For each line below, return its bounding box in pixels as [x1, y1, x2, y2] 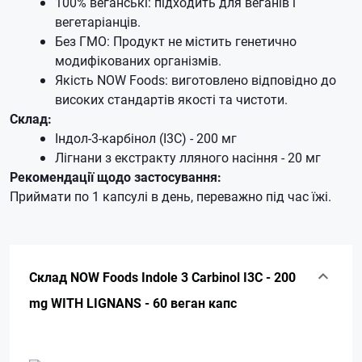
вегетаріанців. [55, 13, 141, 30]
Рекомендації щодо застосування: [10, 168, 221, 185]
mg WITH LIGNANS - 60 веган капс [29, 294, 237, 311]
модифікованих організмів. [55, 52, 221, 69]
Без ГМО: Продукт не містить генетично [55, 32, 297, 49]
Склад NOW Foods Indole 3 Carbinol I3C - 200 [29, 268, 296, 285]
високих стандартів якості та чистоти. [55, 90, 288, 107]
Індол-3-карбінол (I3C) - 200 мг [55, 129, 237, 146]
